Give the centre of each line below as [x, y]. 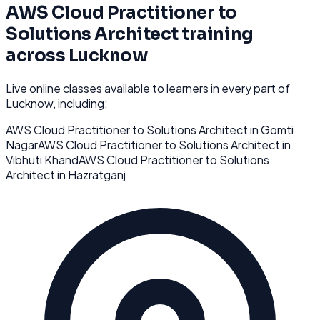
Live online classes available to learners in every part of [148, 88]
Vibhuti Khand [42, 159]
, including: [80, 103]
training [216, 34]
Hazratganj [97, 174]
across [37, 55]
